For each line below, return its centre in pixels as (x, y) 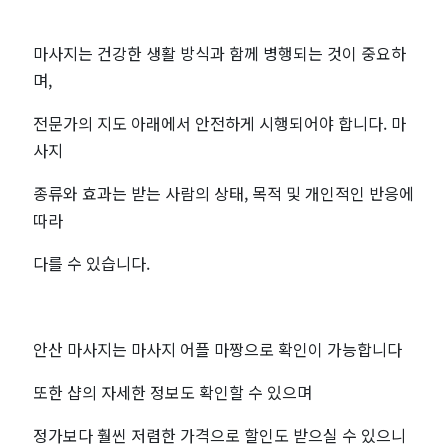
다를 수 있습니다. (92, 263)
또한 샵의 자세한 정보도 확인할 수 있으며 (173, 392)
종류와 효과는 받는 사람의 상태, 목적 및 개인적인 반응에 (224, 193)
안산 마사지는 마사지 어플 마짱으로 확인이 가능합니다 (218, 349)
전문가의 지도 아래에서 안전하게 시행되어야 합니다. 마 (220, 123)
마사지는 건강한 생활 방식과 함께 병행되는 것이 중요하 (220, 53)
